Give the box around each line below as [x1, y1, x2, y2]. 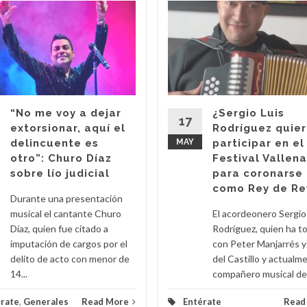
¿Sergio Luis [212, 107, 284, 119]
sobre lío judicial [10, 167, 110, 180]
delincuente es [10, 137, 99, 149]
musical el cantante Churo [10, 208, 121, 219]
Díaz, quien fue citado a [10, 223, 108, 234]
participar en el [212, 137, 304, 149]
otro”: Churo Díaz [10, 152, 112, 164]
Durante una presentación [10, 193, 123, 204]
